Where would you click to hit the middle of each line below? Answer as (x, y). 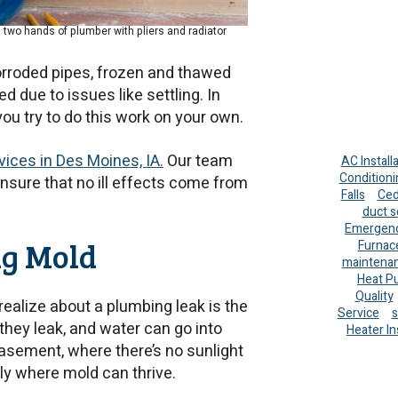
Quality (374, 297)
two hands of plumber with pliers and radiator (115, 32)
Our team (198, 161)
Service (358, 314)
